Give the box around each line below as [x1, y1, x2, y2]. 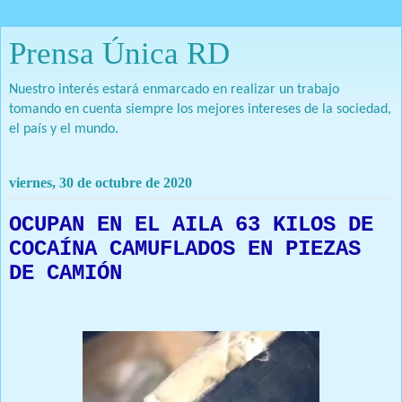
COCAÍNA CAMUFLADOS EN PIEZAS [9, 236, 361, 261]
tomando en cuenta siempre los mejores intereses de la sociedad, [9, 102, 391, 117]
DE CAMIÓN [9, 260, 122, 285]
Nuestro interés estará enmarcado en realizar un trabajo [9, 83, 339, 97]
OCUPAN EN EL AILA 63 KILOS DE [9, 212, 373, 237]
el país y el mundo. [9, 122, 118, 136]
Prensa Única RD [9, 36, 230, 70]
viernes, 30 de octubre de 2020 [9, 174, 192, 190]
